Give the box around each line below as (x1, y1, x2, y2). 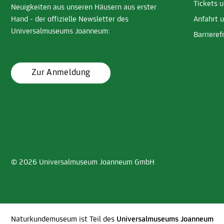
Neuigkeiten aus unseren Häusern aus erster (11, 3, 156, 12)
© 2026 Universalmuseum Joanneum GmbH (11, 158, 154, 166)
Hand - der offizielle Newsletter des (11, 15, 128, 24)
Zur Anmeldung (31, 68, 90, 78)
